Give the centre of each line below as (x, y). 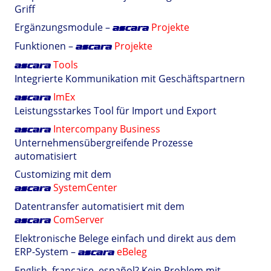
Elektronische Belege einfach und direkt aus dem (125, 238)
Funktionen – (45, 46)
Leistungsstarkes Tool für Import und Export (116, 111)
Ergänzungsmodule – (64, 27)
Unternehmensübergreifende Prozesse (104, 143)
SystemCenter (85, 188)
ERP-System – (46, 252)
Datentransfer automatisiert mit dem (100, 206)
